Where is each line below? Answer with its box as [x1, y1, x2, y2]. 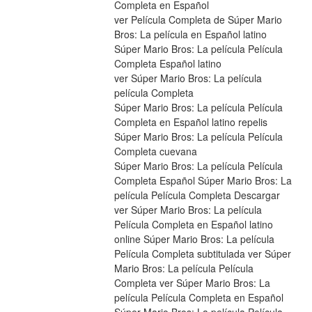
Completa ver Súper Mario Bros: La [114, 276, 270, 290]
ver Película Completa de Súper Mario [114, 13, 282, 27]
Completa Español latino [114, 56, 221, 71]
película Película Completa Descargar [114, 188, 280, 203]
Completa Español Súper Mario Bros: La [114, 173, 292, 188]
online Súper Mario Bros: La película [114, 232, 274, 247]
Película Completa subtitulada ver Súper [114, 247, 291, 261]
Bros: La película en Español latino [114, 27, 267, 42]
